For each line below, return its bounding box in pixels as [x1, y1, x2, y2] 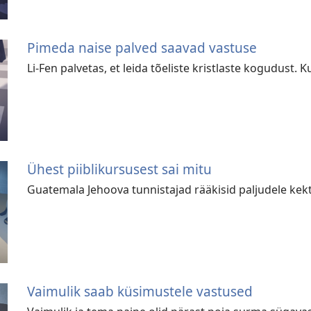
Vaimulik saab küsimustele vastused [27, 281, 253, 301]
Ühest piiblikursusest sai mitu [27, 160, 212, 179]
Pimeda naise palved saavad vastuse [27, 37, 258, 57]
